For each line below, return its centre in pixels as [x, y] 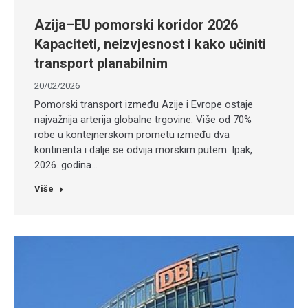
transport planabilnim [101, 63]
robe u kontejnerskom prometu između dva [132, 134]
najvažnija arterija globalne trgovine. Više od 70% [143, 119]
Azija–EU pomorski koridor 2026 [136, 24]
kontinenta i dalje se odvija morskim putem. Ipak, [143, 150]
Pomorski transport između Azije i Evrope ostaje [144, 104]
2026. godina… [66, 165]
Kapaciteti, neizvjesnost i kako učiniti [150, 44]
